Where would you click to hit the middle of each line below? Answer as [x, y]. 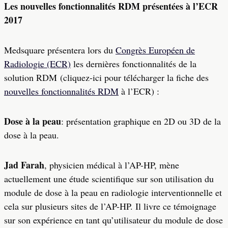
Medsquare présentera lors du [60, 50]
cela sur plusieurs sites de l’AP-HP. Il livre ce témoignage [110, 206]
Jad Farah [24, 165]
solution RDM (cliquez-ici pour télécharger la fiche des [106, 77]
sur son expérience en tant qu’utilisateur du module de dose [113, 220]
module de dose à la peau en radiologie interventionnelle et [113, 192]
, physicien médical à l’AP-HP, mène [112, 165]
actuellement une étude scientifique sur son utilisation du [109, 179]
